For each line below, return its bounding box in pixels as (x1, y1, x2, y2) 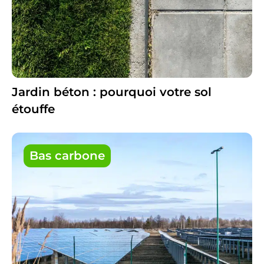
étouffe (11, 102, 55, 117)
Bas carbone (29, 148, 105, 163)
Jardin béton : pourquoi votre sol (11, 85, 212, 100)
